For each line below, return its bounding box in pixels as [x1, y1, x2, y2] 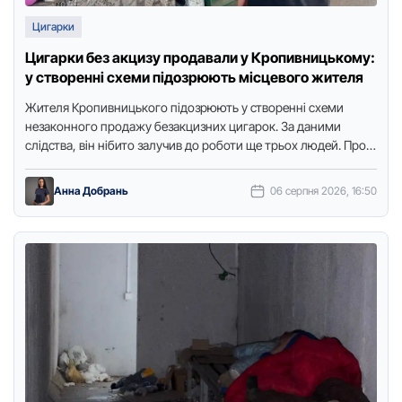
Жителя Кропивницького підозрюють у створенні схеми [25, 100, 344, 115]
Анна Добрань [54, 184, 128, 197]
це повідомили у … [25, 156, 131, 171]
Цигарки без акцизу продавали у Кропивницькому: [25, 48, 375, 66]
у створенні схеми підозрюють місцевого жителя [25, 68, 363, 86]
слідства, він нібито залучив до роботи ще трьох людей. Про [25, 137, 366, 153]
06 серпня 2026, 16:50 [270, 184, 377, 197]
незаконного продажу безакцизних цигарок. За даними [25, 118, 341, 134]
